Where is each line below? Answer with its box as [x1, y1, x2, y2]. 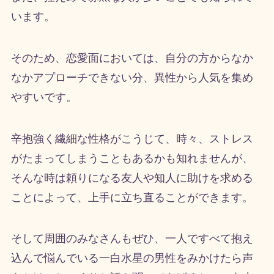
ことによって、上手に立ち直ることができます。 [10, 191, 253, 204]
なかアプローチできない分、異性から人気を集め [10, 71, 253, 84]
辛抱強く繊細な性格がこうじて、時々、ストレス [10, 132, 253, 145]
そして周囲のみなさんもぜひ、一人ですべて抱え [10, 232, 253, 245]
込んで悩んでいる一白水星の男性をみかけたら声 [10, 252, 253, 265]
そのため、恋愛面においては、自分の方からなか [10, 51, 253, 64]
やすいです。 [10, 91, 77, 103]
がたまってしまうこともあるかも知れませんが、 [10, 152, 253, 165]
